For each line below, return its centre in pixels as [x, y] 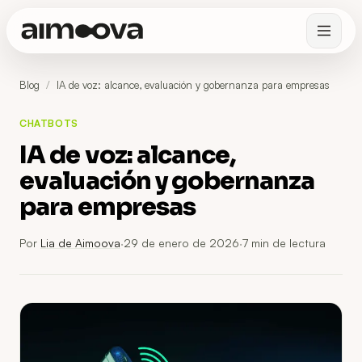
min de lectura [287, 243]
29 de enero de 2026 [181, 243]
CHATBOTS [49, 123]
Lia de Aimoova [80, 243]
